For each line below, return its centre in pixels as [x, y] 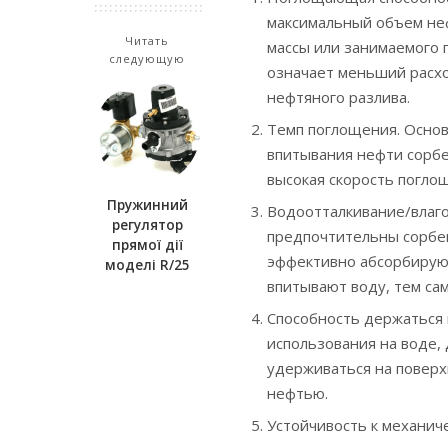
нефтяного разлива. [338, 97]
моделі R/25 [147, 264]
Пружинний [147, 204]
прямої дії [147, 244]
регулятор [147, 224]
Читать [147, 40]
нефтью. [297, 393]
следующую [147, 58]
